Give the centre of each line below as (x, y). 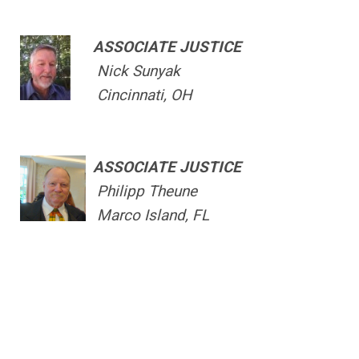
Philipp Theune (145, 191)
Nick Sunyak (137, 71)
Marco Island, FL (151, 215)
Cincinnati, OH (143, 95)
